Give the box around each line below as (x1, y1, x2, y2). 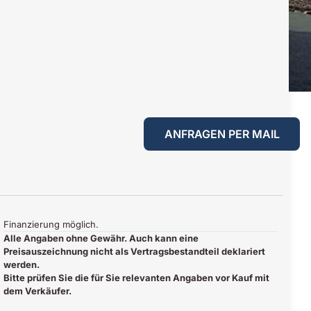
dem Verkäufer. (3, 285, 72, 296)
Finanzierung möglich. (3, 218, 99, 230)
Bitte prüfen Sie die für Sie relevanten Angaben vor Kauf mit (3, 271, 270, 283)
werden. (3, 258, 40, 270)
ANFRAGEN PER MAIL (164, 126, 280, 141)
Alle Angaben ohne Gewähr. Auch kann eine (3, 232, 199, 244)
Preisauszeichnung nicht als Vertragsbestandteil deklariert (3, 245, 266, 257)
